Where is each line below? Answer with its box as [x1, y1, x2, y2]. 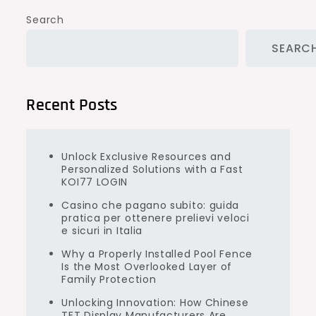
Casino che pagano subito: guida [61, 198, 240, 212]
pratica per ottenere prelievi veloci [61, 211, 250, 225]
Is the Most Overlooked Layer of [61, 260, 233, 274]
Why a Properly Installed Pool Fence [61, 247, 253, 261]
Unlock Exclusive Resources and [61, 150, 231, 164]
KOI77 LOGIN [61, 175, 128, 189]
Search [26, 13, 64, 27]
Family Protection [61, 272, 157, 286]
